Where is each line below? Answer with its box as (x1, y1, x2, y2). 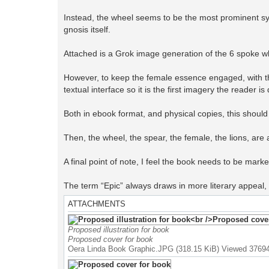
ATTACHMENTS (68, 199, 125, 209)
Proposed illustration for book (68, 225, 169, 235)
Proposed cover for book (68, 235, 153, 244)
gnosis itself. (64, 25, 110, 35)
